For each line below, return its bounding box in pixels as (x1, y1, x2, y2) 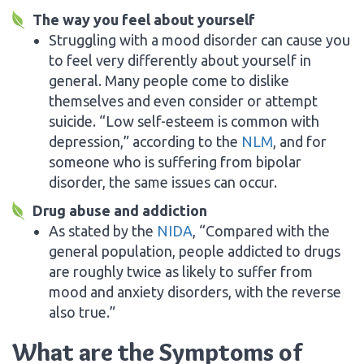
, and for (273, 132, 327, 149)
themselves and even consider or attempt (49, 92, 318, 109)
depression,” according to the (49, 132, 241, 149)
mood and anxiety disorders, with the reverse (49, 283, 341, 300)
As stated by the (49, 222, 157, 239)
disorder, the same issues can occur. (49, 173, 277, 190)
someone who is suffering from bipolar (49, 153, 301, 170)
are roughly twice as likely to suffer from (49, 262, 313, 279)
